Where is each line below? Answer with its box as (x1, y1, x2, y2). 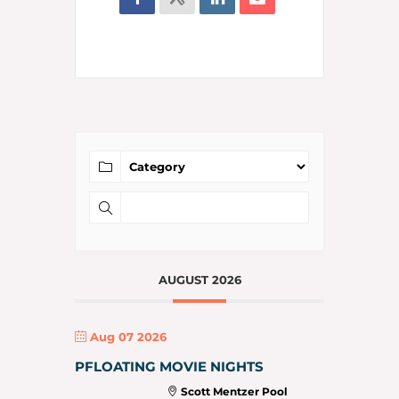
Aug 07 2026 (90, 329, 167, 344)
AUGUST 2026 (158, 272, 241, 287)
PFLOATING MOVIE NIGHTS (75, 357, 264, 375)
